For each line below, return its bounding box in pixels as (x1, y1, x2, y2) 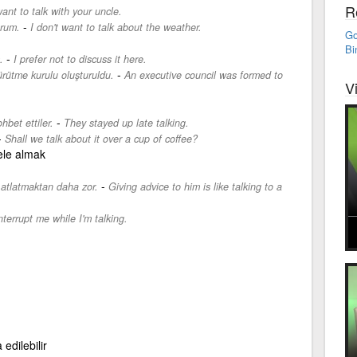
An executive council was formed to (124, 67, 283, 82)
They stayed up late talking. (63, 115, 189, 130)
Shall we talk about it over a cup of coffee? (4, 131, 198, 146)
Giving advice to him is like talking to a (108, 178, 282, 194)
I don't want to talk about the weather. (29, 19, 202, 34)
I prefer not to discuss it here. (13, 51, 147, 66)
